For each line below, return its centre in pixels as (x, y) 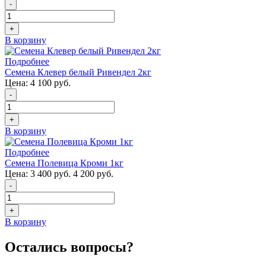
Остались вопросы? (69, 247)
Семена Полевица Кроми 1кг (64, 163)
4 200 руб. (93, 173)
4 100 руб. (49, 83)
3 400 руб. (50, 173)
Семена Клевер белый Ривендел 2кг (78, 72)
